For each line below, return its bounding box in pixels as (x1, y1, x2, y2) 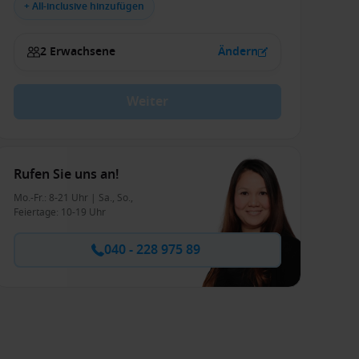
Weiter (127, 92, 168, 111)
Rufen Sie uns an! (14, 165, 119, 184)
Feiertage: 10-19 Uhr (14, 205, 106, 220)
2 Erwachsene (40, 43, 115, 60)
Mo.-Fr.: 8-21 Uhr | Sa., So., (14, 191, 133, 205)
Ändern (218, 43, 258, 60)
